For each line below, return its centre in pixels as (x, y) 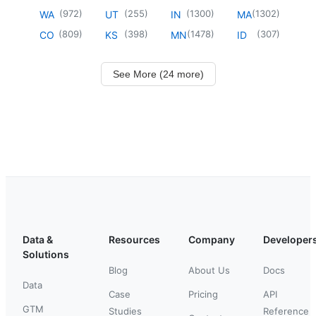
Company (212, 239)
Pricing (203, 294)
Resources (134, 239)
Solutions (46, 254)
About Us (209, 270)
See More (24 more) (158, 74)
